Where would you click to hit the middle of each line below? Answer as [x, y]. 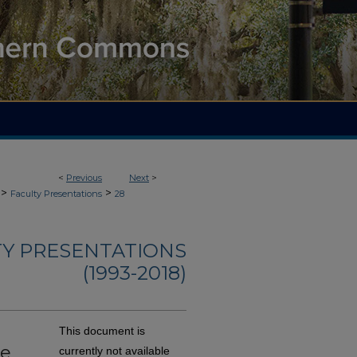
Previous [84, 178]
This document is [102, 331]
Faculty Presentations [56, 194]
